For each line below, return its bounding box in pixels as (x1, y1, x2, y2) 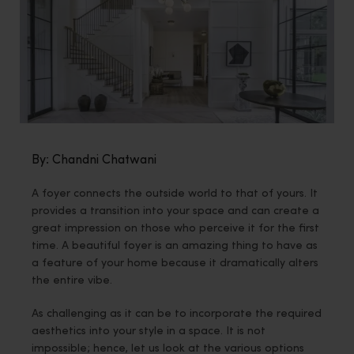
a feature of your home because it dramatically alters (32, 257, 318, 269)
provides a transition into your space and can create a (32, 205, 319, 217)
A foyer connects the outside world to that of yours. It (32, 187, 318, 200)
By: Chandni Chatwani (32, 153, 156, 167)
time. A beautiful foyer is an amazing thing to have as (32, 239, 318, 252)
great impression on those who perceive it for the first (32, 222, 319, 235)
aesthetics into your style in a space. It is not (32, 325, 265, 337)
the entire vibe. (32, 274, 112, 287)
